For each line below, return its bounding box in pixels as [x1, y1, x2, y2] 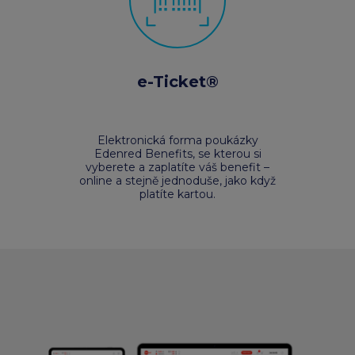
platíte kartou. [139, 187, 216, 201]
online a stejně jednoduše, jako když [79, 174, 276, 188]
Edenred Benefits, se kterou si [94, 147, 261, 161]
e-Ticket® [136, 72, 219, 91]
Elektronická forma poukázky [97, 133, 258, 147]
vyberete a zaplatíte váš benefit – [86, 160, 269, 174]
